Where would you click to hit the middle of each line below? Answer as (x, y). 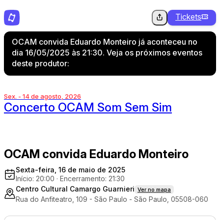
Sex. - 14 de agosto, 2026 (42, 96)
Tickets (188, 17)
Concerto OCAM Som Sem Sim (88, 107)
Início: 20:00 (36, 179)
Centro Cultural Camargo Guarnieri (75, 189)
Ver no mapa (154, 189)
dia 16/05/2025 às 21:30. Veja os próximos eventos (107, 53)
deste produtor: (41, 63)
